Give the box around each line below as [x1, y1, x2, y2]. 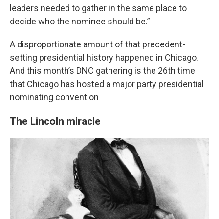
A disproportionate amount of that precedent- [10, 39, 185, 49]
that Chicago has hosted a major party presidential [10, 79, 204, 89]
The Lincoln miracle [10, 115, 101, 127]
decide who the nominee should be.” [10, 16, 150, 26]
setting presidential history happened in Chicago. [10, 52, 198, 63]
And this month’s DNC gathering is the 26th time [10, 66, 195, 76]
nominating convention [10, 92, 99, 102]
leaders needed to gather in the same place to [10, 3, 187, 13]
